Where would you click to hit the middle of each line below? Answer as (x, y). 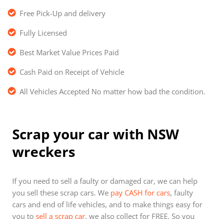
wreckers (44, 151)
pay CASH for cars (140, 192)
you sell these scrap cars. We (61, 192)
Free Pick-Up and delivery (63, 13)
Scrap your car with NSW (96, 134)
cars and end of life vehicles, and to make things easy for (107, 204)
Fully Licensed (43, 33)
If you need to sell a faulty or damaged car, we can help (105, 181)
